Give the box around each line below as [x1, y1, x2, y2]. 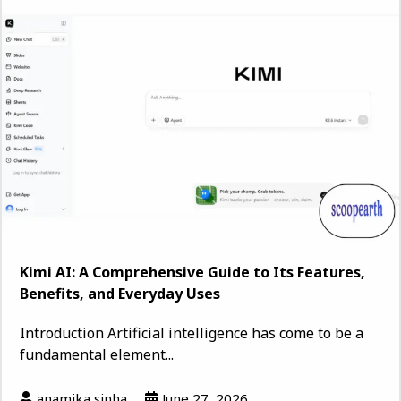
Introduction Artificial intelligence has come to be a [20, 323, 363, 344]
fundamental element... [20, 345, 174, 365]
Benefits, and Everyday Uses [20, 284, 220, 304]
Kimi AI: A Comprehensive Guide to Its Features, [20, 262, 365, 283]
